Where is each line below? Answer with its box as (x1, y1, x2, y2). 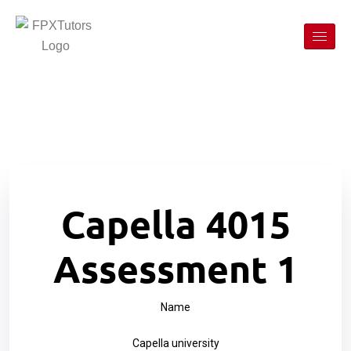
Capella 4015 (60, 200, 291, 247)
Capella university (132, 337, 219, 349)
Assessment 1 (53, 244, 298, 291)
